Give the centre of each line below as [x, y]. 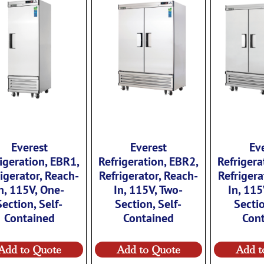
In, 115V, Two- [148, 189]
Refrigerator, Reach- [148, 175]
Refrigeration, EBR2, [148, 161]
